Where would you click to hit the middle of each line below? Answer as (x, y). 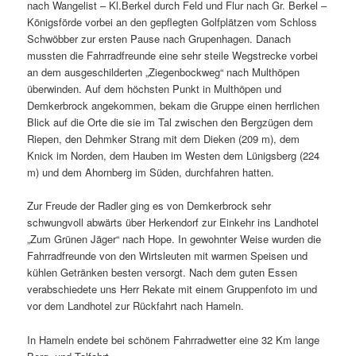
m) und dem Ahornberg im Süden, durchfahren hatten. (151, 172)
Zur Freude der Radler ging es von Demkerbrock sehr (149, 206)
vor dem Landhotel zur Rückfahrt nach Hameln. (136, 306)
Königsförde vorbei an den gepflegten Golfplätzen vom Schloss (172, 22)
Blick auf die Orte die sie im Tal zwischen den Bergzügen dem (170, 122)
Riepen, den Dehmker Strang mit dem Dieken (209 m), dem (164, 139)
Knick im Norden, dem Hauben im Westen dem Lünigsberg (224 (174, 156)
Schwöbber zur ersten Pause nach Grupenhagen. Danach (159, 39)
